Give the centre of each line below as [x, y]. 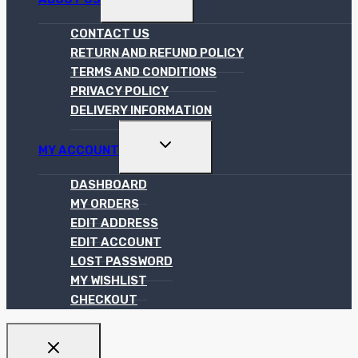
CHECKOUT [104, 299]
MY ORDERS [105, 203]
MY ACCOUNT [79, 150]
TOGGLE [180, 142]
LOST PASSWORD [121, 261]
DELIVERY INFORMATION [141, 110]
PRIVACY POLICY [119, 91]
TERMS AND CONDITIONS [143, 72]
